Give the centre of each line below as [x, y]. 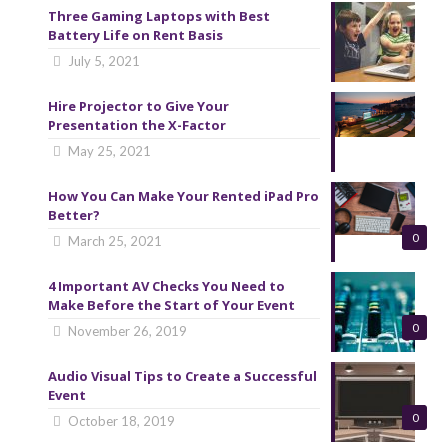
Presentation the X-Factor [137, 124]
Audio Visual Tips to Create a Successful [182, 375]
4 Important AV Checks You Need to [166, 285]
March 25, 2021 [115, 240]
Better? [74, 214]
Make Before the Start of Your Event [171, 304]
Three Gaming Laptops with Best [159, 15]
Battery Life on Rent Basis [135, 34]
